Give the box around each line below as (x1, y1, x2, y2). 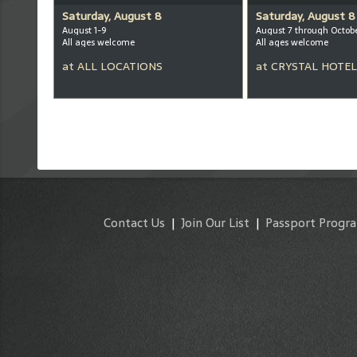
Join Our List (181, 213, 249, 233)
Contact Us (104, 213, 165, 233)
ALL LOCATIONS (77, 57, 163, 75)
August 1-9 (62, 23, 106, 37)
